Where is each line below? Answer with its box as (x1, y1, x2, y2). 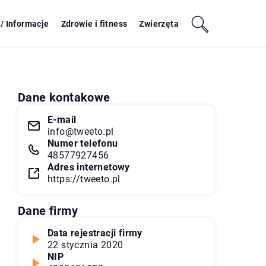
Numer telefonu (47, 138, 118, 149)
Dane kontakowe (18, 90, 110, 104)
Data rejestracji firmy (47, 227, 142, 239)
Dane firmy (18, 204, 78, 218)
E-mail (47, 114, 77, 125)
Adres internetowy (47, 161, 130, 173)
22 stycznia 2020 (47, 239, 123, 251)
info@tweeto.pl (47, 126, 114, 137)
